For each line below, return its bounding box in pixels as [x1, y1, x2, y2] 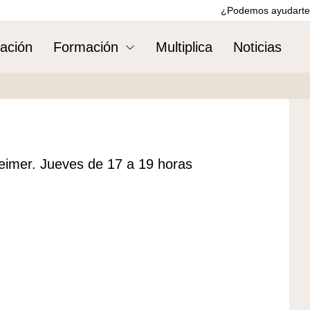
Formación [53, 39, 119, 55]
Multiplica [156, 39, 213, 55]
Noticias [233, 39, 282, 55]
